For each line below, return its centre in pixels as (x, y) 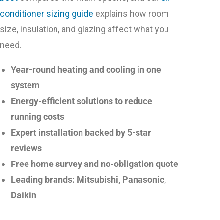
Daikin (24, 195)
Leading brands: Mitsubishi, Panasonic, (88, 180)
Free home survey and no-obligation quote (95, 164)
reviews (26, 148)
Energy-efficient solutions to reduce (82, 101)
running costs (38, 117)
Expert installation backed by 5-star (81, 133)
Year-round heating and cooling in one (86, 70)
